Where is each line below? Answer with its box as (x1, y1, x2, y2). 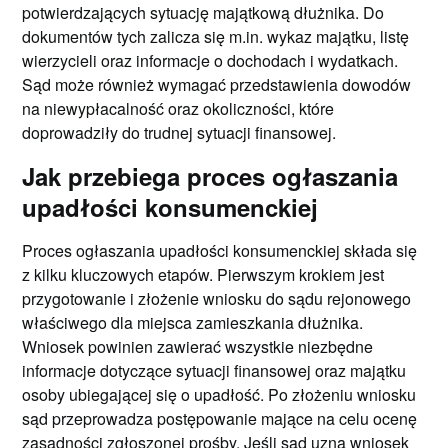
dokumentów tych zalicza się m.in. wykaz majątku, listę (22, 24, 410, 48)
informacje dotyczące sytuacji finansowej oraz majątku (22, 358, 407, 382)
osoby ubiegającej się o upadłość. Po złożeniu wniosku (22, 382, 417, 406)
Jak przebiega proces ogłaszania (22, 158, 399, 193)
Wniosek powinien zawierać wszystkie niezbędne (22, 334, 374, 358)
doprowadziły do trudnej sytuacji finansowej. (22, 120, 337, 144)
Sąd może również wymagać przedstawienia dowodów (22, 72, 412, 96)
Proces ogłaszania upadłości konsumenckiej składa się (22, 238, 418, 262)
